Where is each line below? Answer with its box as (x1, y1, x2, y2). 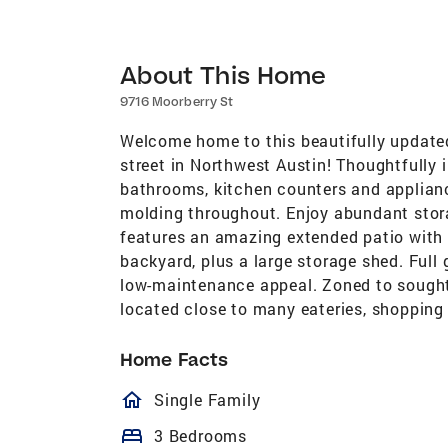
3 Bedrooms (154, 424, 247, 446)
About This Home (120, 58, 327, 90)
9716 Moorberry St (120, 93, 233, 109)
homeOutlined (120, 387, 329, 412)
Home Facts (120, 347, 228, 371)
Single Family (154, 388, 261, 410)
